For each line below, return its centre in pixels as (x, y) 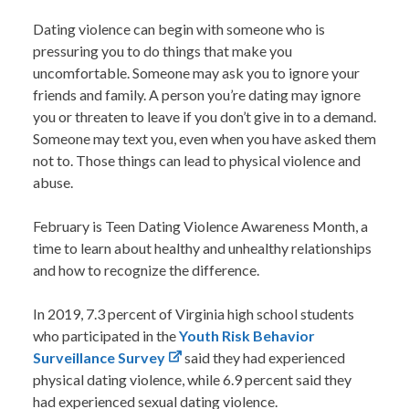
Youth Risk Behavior (247, 336)
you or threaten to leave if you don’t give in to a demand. (204, 117)
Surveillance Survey (99, 358)
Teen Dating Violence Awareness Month (230, 226)
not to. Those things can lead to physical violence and (197, 161)
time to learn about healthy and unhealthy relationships (202, 248)
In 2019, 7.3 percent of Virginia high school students (194, 314)
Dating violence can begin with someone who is (179, 29)
